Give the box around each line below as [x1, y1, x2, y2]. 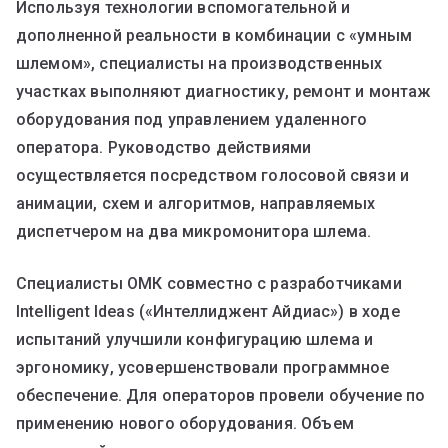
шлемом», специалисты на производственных [16, 53, 383, 73]
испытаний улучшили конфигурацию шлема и [16, 329, 374, 349]
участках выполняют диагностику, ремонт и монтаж [16, 81, 431, 101]
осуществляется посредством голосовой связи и [16, 165, 410, 185]
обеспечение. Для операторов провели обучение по [16, 385, 426, 405]
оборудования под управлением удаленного [16, 109, 368, 129]
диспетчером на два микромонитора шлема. [16, 221, 372, 241]
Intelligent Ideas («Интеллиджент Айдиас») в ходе [16, 301, 400, 321]
